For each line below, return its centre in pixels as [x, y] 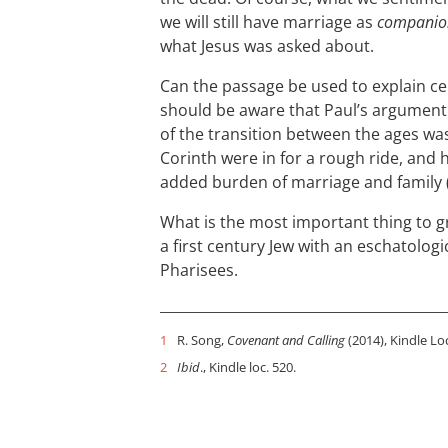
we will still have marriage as [268, 22]
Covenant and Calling [286, 340]
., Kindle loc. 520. [248, 367]
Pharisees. [199, 270]
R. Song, [202, 340]
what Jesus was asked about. [267, 46]
